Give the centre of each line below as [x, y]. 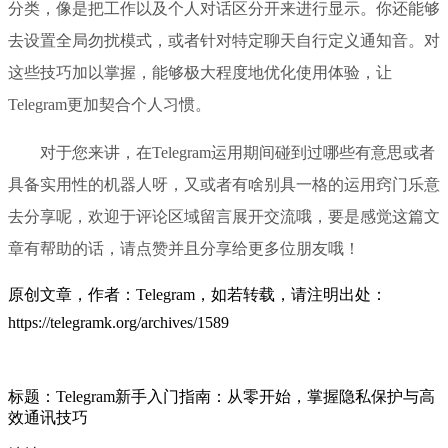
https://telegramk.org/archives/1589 [118, 322]
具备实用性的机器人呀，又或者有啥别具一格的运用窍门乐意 [224, 184]
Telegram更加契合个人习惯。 [109, 104]
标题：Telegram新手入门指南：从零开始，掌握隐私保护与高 [221, 396]
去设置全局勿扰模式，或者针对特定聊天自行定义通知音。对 [224, 40]
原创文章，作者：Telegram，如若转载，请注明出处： [197, 294]
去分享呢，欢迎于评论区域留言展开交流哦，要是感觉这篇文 [224, 216]
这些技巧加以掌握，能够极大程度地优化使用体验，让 [200, 72]
